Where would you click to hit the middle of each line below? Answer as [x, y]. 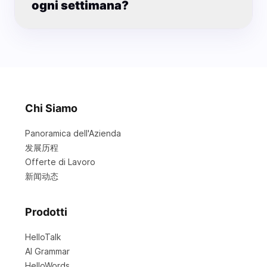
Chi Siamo [51, 108]
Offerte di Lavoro [60, 162]
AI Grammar [47, 251]
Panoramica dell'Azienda [73, 133]
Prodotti [46, 212]
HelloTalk [43, 237]
